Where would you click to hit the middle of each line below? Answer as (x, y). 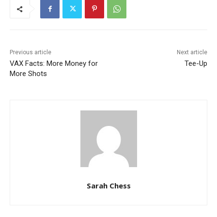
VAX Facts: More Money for (54, 64)
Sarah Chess (108, 186)
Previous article (31, 53)
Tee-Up (196, 64)
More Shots (28, 74)
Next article (192, 53)
